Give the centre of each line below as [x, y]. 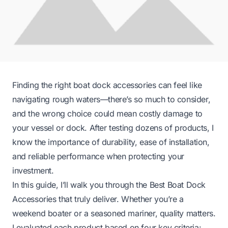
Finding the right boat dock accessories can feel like [107, 85]
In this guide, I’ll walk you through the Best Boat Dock [109, 185]
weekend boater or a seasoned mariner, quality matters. [114, 213]
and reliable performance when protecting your [98, 156]
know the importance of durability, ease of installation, [111, 142]
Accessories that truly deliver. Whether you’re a [98, 199]
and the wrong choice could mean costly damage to [107, 114]
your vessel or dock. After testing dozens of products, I [113, 128]
